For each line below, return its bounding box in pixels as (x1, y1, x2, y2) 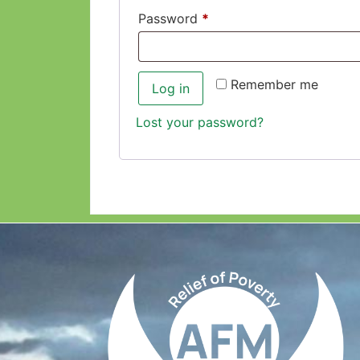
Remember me (231, 76, 318, 92)
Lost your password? (136, 113, 264, 130)
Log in (152, 80, 190, 96)
